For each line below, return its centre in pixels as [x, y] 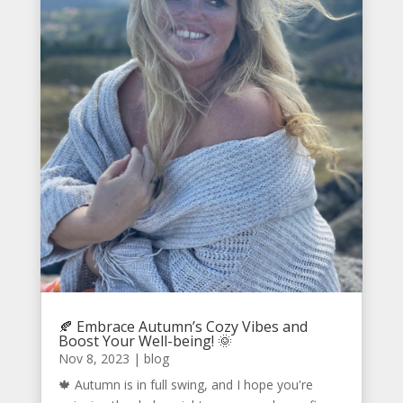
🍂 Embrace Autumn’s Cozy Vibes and [183, 326]
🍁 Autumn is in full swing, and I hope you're [185, 384]
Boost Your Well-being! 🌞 [145, 340]
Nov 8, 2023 [94, 358]
